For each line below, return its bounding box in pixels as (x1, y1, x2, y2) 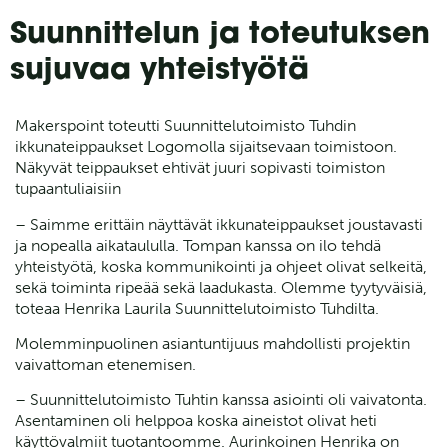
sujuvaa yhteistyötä (10, 56, 309, 88)
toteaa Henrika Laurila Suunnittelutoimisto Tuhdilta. (15, 298, 379, 318)
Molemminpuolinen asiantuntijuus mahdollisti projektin (15, 333, 410, 353)
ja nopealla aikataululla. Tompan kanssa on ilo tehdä (15, 235, 381, 255)
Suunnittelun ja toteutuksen (10, 20, 430, 52)
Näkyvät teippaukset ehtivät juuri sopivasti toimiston (15, 158, 385, 178)
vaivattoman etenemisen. (15, 354, 196, 374)
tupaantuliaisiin (15, 179, 121, 199)
